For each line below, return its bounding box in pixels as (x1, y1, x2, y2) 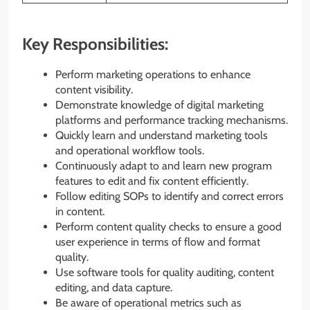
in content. (55, 205, 104, 219)
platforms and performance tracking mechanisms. (55, 113, 288, 127)
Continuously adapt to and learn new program (55, 159, 272, 173)
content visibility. (55, 83, 133, 97)
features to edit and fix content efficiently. (55, 174, 248, 188)
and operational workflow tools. (55, 144, 204, 158)
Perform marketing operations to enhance (55, 68, 250, 82)
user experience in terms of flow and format (55, 235, 260, 249)
